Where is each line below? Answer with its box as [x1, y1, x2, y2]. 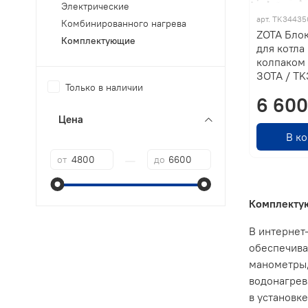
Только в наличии [65, 81, 144, 94]
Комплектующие [61, 34, 136, 47]
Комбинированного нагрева [61, 17, 187, 30]
